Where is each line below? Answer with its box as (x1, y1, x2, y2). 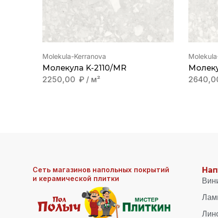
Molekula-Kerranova (42, 52, 106, 60)
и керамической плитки (33, 174, 120, 183)
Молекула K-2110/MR (42, 63, 127, 73)
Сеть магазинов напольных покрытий (33, 165, 170, 174)
